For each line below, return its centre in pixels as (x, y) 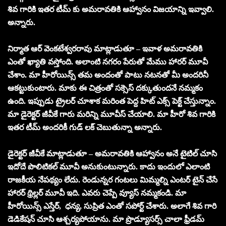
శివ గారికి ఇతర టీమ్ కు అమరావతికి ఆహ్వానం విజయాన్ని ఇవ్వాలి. (111, 9)
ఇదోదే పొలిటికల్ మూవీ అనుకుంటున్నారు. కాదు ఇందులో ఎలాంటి (109, 166)
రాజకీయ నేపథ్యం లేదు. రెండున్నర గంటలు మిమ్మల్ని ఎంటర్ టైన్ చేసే (112, 180)
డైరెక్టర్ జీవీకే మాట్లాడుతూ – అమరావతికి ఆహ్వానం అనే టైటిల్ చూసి (112, 153)
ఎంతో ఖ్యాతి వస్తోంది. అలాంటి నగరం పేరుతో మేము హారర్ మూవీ (108, 62)
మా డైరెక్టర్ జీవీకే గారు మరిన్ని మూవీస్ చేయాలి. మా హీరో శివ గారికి (111, 114)
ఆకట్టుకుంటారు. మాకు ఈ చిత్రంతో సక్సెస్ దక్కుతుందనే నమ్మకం (105, 88)
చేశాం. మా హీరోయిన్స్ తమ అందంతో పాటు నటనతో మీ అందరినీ (108, 75)
